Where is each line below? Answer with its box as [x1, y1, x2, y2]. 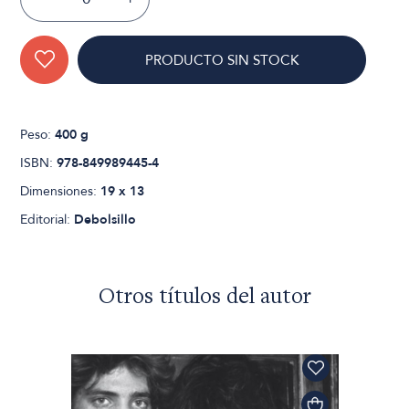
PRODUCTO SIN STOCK [145, 50, 299, 69]
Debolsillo [74, 210, 137, 228]
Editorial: [20, 210, 75, 228]
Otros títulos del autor [98, 286, 311, 309]
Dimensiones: [20, 182, 101, 200]
